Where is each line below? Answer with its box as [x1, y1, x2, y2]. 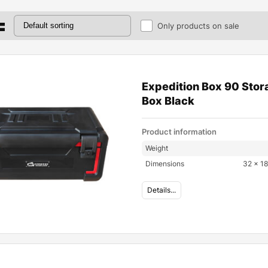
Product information [142, 127, 217, 136]
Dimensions [145, 159, 185, 168]
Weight [145, 144, 169, 153]
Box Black [142, 95, 195, 107]
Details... [147, 185, 176, 194]
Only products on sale [157, 21, 240, 31]
